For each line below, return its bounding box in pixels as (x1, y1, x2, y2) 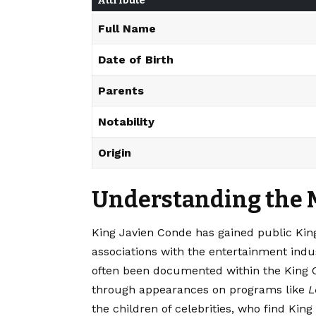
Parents (98, 83, 144, 97)
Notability (98, 114, 154, 128)
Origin (98, 145, 131, 159)
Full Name (98, 21, 156, 35)
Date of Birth (98, 52, 174, 66)
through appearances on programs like (92, 282, 308, 296)
